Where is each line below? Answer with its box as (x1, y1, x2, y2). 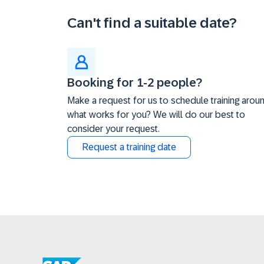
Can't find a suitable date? (67, 15, 237, 31)
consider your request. (67, 124, 160, 134)
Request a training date (82, 142, 176, 152)
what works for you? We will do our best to (67, 110, 245, 120)
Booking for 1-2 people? (67, 76, 202, 89)
